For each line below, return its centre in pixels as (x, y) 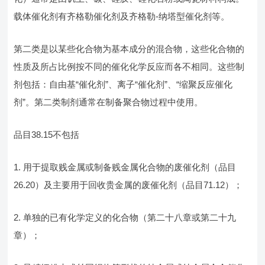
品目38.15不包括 (47, 135)
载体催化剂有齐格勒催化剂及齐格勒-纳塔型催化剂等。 (122, 16)
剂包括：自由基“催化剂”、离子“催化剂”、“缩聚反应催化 (123, 84)
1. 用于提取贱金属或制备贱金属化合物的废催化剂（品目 (125, 167)
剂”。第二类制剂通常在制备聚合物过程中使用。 (109, 102)
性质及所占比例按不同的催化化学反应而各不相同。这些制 (129, 67)
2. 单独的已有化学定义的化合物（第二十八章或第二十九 (125, 217)
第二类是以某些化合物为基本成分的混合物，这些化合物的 (129, 49)
